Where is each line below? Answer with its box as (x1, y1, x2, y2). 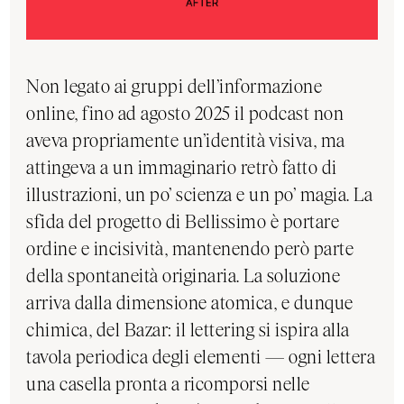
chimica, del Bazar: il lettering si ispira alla (26, 318, 350, 341)
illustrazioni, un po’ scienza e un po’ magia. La (26, 183, 373, 206)
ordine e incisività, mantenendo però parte (26, 237, 354, 260)
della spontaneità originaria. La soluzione (26, 264, 341, 287)
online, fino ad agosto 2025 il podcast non (26, 102, 344, 124)
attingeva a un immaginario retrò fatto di (26, 156, 337, 179)
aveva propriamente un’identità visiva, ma (26, 129, 345, 151)
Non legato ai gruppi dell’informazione (26, 75, 323, 97)
